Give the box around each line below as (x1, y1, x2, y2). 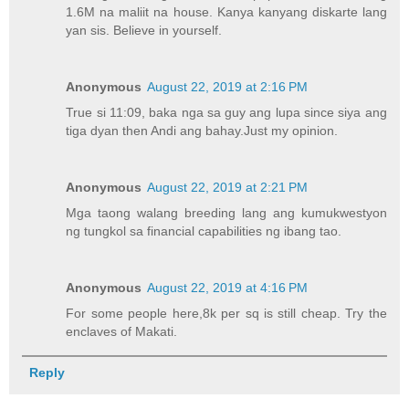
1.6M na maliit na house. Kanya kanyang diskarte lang (66, 4, 387, 19)
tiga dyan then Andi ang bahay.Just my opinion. (66, 122, 339, 138)
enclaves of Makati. (66, 323, 178, 339)
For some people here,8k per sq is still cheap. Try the (66, 305, 387, 320)
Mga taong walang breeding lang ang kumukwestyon (66, 204, 387, 220)
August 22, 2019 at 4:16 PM (147, 279, 309, 295)
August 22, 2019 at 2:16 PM (147, 79, 309, 94)
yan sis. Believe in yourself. (66, 22, 223, 37)
